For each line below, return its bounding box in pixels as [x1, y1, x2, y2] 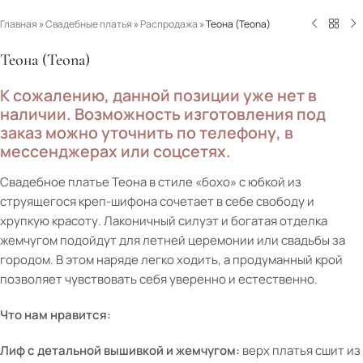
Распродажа [140, 17, 198, 32]
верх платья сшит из [240, 341, 361, 359]
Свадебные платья [45, 17, 132, 32]
